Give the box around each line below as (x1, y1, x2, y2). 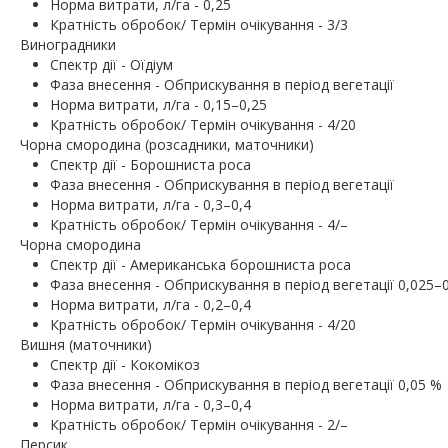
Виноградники (20, 35, 116, 55)
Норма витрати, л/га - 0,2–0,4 (50, 295, 251, 315)
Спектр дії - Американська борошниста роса (50, 255, 351, 275)
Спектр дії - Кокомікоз (50, 355, 200, 375)
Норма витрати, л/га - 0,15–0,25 (50, 95, 267, 115)
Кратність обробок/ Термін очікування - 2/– (50, 415, 348, 435)
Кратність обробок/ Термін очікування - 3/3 (50, 15, 348, 35)
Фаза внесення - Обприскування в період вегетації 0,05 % (50, 375, 442, 395)
